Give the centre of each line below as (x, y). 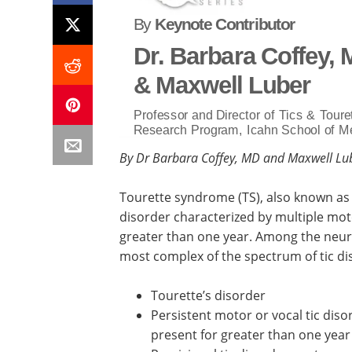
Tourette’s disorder (208, 296)
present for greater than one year (251, 335)
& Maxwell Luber (222, 85)
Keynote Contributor (225, 25)
